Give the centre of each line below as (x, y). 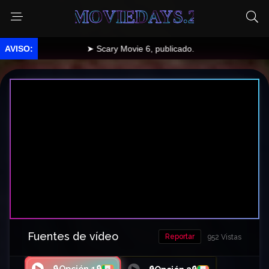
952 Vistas (224, 237)
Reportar (180, 237)
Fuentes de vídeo (73, 237)
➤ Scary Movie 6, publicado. (110, 49)
